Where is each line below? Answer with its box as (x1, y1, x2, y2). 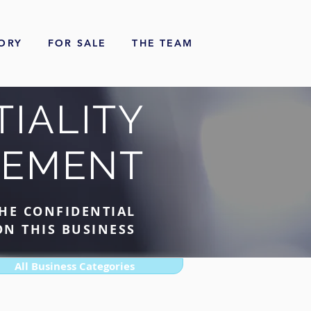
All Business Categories (14, 259, 135, 274)
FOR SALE (48, 37, 107, 49)
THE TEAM (132, 37, 194, 49)
